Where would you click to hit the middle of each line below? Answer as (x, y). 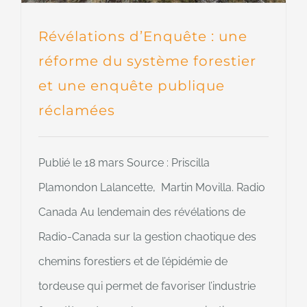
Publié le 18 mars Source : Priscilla (124, 163)
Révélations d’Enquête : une (143, 37)
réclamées (77, 111)
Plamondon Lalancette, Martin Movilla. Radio (152, 188)
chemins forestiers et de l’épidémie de (133, 262)
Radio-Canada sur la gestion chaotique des (147, 237)
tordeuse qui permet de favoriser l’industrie (147, 286)
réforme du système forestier (147, 61)
